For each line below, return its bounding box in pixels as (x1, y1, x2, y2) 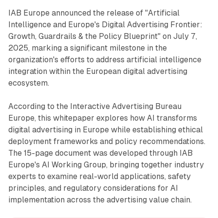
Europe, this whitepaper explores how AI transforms (8, 113, 197, 123)
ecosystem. (8, 78, 49, 88)
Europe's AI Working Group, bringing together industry (8, 160, 204, 170)
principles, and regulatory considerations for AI (8, 183, 178, 193)
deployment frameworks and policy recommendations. (8, 137, 205, 146)
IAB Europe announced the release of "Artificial (8, 8, 180, 18)
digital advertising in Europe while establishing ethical (8, 125, 203, 135)
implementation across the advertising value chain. (8, 195, 192, 205)
